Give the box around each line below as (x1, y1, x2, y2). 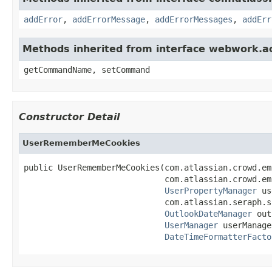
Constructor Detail (19, 110, 120, 123)
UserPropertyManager (165, 185, 257, 195)
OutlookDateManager (165, 208, 252, 219)
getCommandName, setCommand (24, 64, 150, 75)
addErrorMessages (155, 14, 233, 24)
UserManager (165, 220, 218, 230)
